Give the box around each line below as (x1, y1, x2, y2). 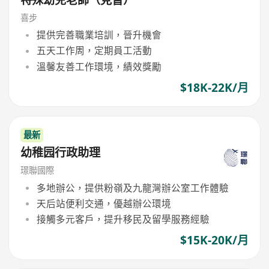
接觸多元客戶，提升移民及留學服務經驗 (36, 213, 210, 226)
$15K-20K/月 (180, 232, 249, 249)
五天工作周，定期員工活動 (36, 44, 152, 58)
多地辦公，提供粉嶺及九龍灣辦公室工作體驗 (36, 181, 229, 195)
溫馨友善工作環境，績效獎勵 (36, 59, 162, 73)
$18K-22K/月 (180, 79, 249, 95)
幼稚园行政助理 (20, 145, 101, 161)
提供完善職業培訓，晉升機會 (36, 28, 162, 42)
